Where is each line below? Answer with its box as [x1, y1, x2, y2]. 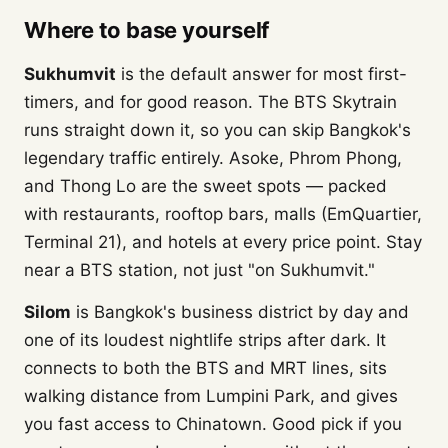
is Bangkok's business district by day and [71, 302, 409, 322]
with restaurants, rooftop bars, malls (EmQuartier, [24, 204, 422, 224]
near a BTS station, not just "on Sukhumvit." [24, 260, 375, 280]
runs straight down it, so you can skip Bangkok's [24, 120, 411, 140]
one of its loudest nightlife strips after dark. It [24, 330, 386, 350]
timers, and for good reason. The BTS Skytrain [24, 92, 397, 112]
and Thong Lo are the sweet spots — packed [24, 176, 387, 196]
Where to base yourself [24, 17, 270, 43]
